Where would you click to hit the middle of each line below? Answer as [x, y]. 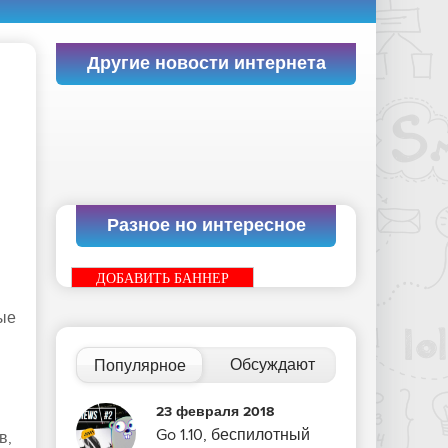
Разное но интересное [206, 226]
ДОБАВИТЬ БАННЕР [162, 278]
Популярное [139, 366]
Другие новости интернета [206, 64]
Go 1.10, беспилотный [233, 435]
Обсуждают [272, 365]
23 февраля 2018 [215, 411]
